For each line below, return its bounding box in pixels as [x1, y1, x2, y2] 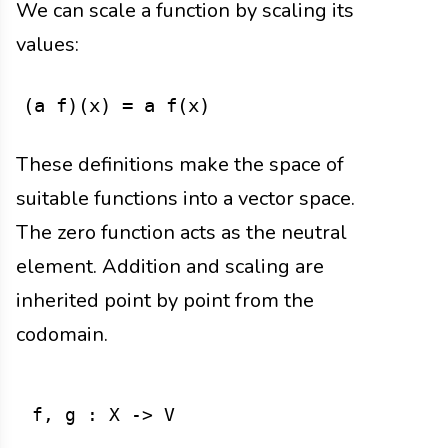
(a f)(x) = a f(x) [22, 93, 210, 116]
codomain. [16, 320, 108, 348]
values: [16, 30, 79, 58]
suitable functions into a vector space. [16, 184, 355, 212]
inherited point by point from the [16, 286, 314, 314]
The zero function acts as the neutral [16, 218, 347, 246]
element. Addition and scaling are [16, 252, 324, 280]
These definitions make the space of [16, 150, 344, 178]
